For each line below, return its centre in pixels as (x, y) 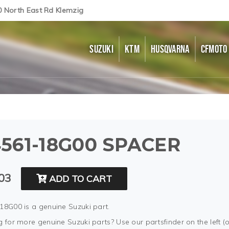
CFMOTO (214, 49)
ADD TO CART (79, 179)
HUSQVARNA (170, 49)
